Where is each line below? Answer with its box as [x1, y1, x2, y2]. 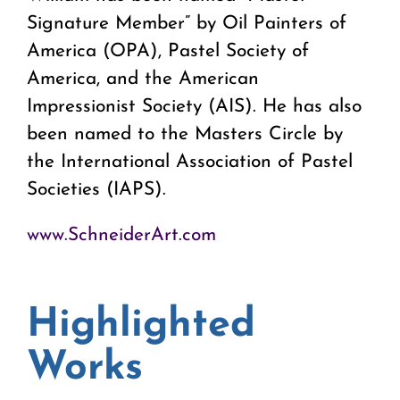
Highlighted [27, 305, 255, 346]
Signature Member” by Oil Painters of [27, 14, 346, 34]
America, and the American [27, 70, 259, 89]
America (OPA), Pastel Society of [27, 42, 309, 62]
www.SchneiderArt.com [27, 226, 216, 246]
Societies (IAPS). [27, 180, 166, 200]
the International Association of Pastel [27, 153, 353, 172]
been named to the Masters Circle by [27, 125, 343, 145]
